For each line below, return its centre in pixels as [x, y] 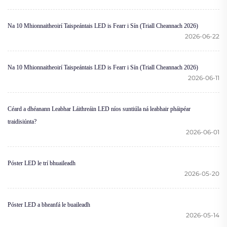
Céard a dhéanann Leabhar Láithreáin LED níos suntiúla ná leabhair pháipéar [99, 109]
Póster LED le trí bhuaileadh [42, 163]
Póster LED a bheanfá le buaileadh [49, 204]
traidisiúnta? [22, 121]
